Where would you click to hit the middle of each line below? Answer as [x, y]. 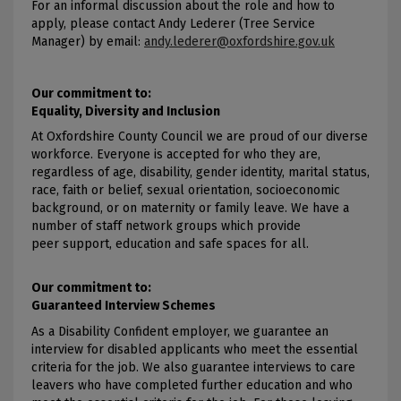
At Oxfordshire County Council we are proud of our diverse [200, 137]
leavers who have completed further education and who [192, 385]
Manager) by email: [88, 42]
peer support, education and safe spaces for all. [170, 244]
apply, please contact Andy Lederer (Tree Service [173, 24]
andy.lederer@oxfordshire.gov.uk [239, 42]
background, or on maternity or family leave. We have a [190, 209]
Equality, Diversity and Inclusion [126, 111]
